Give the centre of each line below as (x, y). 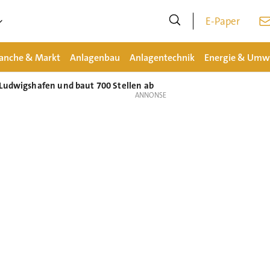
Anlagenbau (95, 57)
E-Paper (223, 21)
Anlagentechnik (162, 57)
